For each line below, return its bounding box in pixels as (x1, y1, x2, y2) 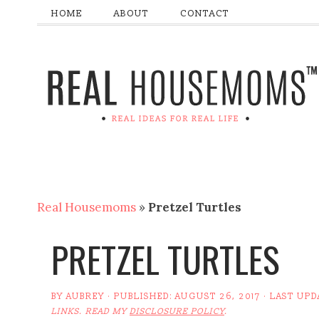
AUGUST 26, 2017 (175, 291, 261, 302)
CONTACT (180, 8, 229, 19)
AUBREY (66, 291, 105, 302)
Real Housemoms (37, 199, 136, 215)
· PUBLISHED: (105, 291, 175, 302)
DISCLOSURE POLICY (130, 306, 224, 317)
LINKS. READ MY (51, 306, 130, 317)
